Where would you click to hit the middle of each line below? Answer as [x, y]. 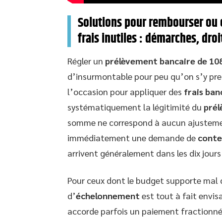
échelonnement [108, 196]
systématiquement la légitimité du [136, 107]
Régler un [86, 61]
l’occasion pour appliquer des [126, 92]
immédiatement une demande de [133, 138]
